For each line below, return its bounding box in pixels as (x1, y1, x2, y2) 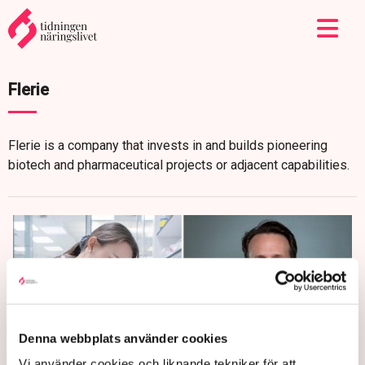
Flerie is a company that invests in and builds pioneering (8, 138, 328, 153)
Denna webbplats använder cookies (19, 331, 227, 345)
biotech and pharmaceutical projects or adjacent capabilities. (8, 157, 350, 173)
